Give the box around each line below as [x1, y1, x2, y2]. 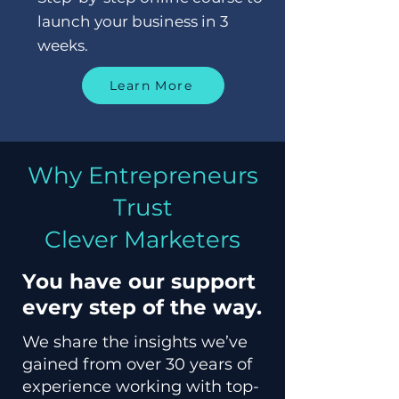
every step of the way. [22, 295, 268, 321]
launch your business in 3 [37, 12, 229, 31]
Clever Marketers [45, 225, 240, 255]
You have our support [22, 269, 256, 295]
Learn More [110, 77, 192, 94]
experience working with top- [22, 377, 259, 397]
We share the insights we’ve [22, 332, 248, 353]
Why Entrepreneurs [27, 161, 258, 191]
